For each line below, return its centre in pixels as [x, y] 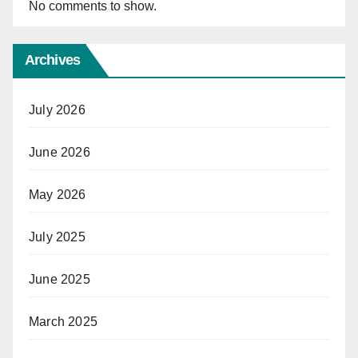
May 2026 [58, 195]
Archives [52, 60]
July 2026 [57, 110]
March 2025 [63, 322]
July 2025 [57, 237]
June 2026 [60, 153]
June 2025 [60, 280]
